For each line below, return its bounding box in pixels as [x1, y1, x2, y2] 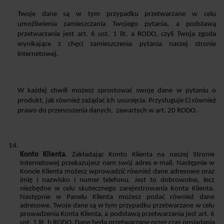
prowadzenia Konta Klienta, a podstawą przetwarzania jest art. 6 [20, 210, 214, 218]
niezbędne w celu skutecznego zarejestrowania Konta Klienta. [20, 184, 214, 192]
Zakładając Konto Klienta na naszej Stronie [71, 150, 215, 158]
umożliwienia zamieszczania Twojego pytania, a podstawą [17, 20, 216, 28]
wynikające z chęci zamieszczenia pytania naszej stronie [17, 40, 216, 48]
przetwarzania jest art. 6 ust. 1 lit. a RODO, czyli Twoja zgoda [17, 30, 216, 38]
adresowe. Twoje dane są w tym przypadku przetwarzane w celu [20, 201, 214, 209]
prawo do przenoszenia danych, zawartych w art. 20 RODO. [17, 106, 197, 114]
